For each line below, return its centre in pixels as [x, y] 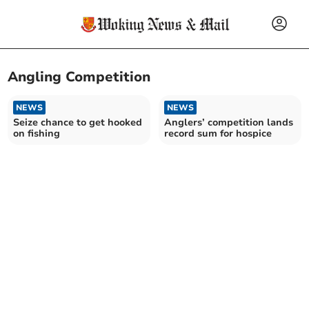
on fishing [37, 133]
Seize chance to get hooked [78, 122]
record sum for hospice [218, 133]
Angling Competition [79, 77]
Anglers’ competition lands [229, 122]
